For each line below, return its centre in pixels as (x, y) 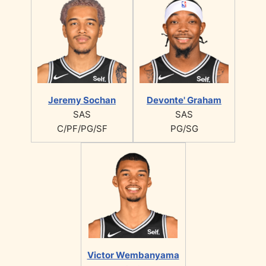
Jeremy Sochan (82, 100)
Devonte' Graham (184, 100)
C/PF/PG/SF (82, 128)
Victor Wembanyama (133, 255)
